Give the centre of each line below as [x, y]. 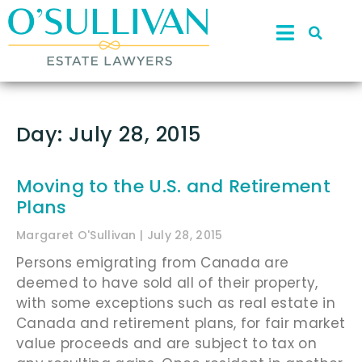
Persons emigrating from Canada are [153, 262]
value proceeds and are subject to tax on [166, 343]
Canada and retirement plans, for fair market [181, 323]
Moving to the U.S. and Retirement [173, 186]
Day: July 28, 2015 [109, 134]
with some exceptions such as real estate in [176, 303]
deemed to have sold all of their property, [167, 282]
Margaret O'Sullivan [78, 235]
